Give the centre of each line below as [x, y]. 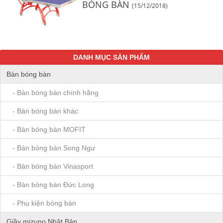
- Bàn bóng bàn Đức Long [50, 185]
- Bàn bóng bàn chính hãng [53, 93]
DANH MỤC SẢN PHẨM [111, 57]
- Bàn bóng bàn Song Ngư [51, 148]
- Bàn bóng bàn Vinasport [50, 166]
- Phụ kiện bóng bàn [41, 203]
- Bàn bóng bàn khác [42, 111]
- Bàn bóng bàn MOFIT [46, 129]
